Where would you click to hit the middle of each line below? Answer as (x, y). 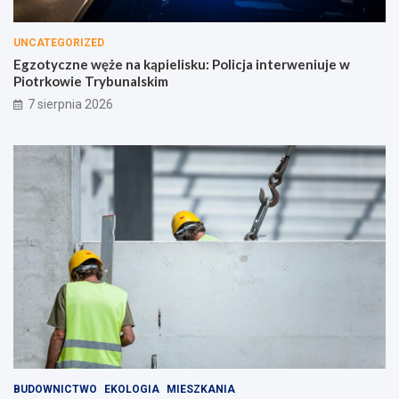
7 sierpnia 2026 (70, 105)
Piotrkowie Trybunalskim (91, 81)
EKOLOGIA (132, 389)
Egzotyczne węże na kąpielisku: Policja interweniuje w (182, 65)
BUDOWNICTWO (55, 389)
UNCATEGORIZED (59, 43)
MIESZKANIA (201, 389)
